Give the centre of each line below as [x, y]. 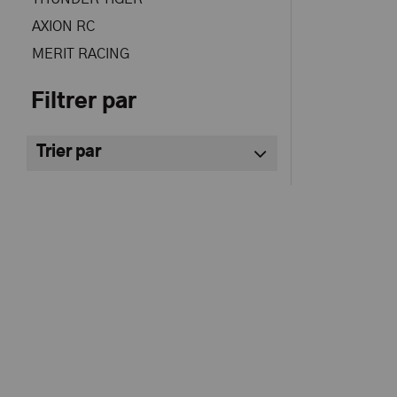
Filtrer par [84, 102]
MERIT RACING [81, 54]
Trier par [69, 153]
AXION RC [63, 27]
